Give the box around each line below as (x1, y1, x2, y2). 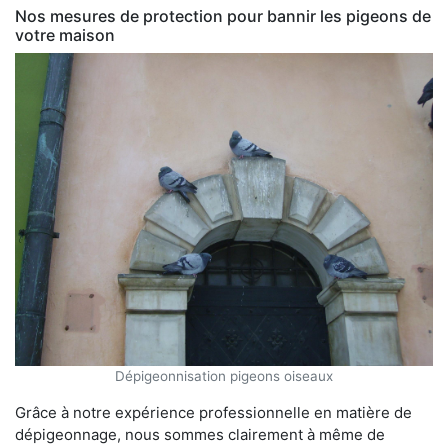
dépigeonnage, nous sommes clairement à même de (15, 425, 385, 445)
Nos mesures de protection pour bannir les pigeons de (15, 5, 431, 26)
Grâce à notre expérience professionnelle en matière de (15, 403, 412, 423)
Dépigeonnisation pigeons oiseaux (115, 368, 333, 385)
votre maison (15, 24, 115, 45)
